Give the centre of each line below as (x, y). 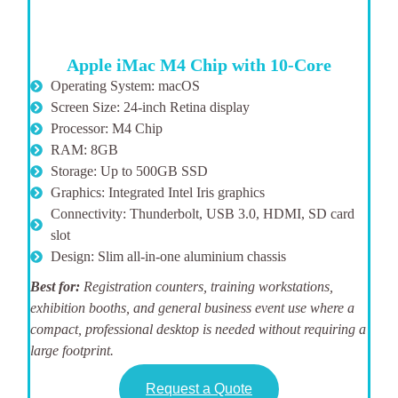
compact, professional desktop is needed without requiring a (199, 329)
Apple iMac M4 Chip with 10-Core (199, 64)
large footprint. (72, 350)
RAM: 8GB (84, 149)
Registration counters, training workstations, (209, 286)
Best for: (57, 286)
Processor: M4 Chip (106, 128)
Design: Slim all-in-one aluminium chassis (168, 256)
